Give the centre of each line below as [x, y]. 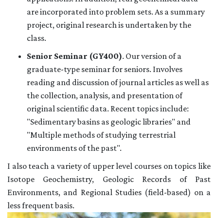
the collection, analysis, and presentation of [105, 96]
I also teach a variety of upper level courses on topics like [109, 166]
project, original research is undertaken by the [109, 25]
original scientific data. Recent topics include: [108, 109]
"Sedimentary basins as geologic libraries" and [109, 122]
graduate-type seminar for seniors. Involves [105, 69]
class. [36, 38]
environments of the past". [74, 148]
